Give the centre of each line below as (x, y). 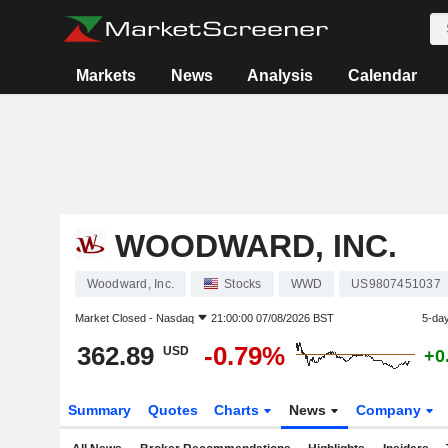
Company (391, 410)
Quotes (172, 410)
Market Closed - (115, 318)
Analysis (280, 75)
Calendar (382, 75)
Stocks (243, 284)
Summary (99, 410)
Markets (106, 75)
